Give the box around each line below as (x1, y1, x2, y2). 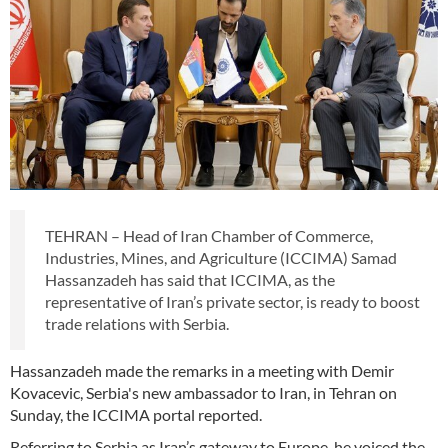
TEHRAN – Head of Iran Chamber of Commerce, (45, 225, 373, 245)
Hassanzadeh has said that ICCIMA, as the (45, 269, 335, 289)
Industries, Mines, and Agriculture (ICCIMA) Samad (45, 247, 397, 267)
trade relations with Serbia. (45, 313, 229, 333)
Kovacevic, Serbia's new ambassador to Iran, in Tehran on (10, 382, 397, 402)
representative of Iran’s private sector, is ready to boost (45, 291, 420, 311)
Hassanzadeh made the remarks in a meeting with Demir (10, 360, 394, 380)
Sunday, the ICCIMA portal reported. (10, 404, 262, 424)
